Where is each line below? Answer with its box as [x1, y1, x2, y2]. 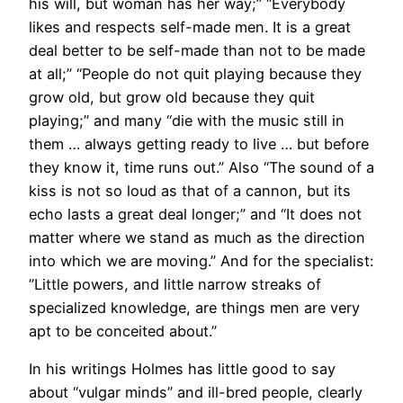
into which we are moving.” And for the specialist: [29, 252, 373, 271]
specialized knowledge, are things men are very [29, 299, 360, 318]
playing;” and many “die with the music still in [29, 112, 345, 130]
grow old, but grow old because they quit [29, 88, 315, 107]
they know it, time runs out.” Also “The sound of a [29, 158, 374, 177]
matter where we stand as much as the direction [29, 228, 365, 247]
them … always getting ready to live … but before [29, 135, 369, 154]
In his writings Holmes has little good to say [29, 360, 336, 379]
